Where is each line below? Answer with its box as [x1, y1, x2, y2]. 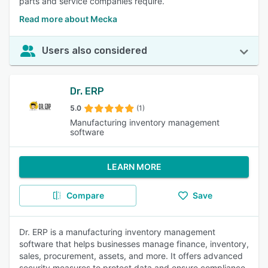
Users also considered [42, 45, 147, 56]
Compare [66, 190, 104, 200]
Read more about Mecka [19, 14, 117, 24]
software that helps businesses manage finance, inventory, [19, 239, 249, 249]
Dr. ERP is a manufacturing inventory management [19, 227, 215, 237]
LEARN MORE [106, 162, 162, 172]
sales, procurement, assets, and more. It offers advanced [19, 251, 243, 261]
